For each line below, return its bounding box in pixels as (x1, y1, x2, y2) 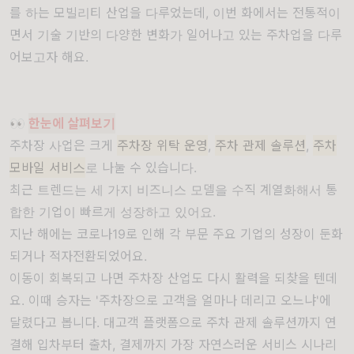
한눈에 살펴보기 (28, 115, 115, 131)
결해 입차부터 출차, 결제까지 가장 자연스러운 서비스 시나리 (9, 337, 337, 352)
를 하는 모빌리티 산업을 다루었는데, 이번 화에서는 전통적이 (9, 5, 341, 21)
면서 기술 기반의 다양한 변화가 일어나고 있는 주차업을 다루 (9, 27, 342, 43)
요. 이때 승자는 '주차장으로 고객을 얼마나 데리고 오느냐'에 (9, 292, 331, 308)
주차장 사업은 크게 (9, 137, 117, 153)
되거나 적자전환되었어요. (9, 248, 147, 264)
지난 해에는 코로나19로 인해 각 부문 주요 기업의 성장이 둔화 (9, 226, 343, 242)
